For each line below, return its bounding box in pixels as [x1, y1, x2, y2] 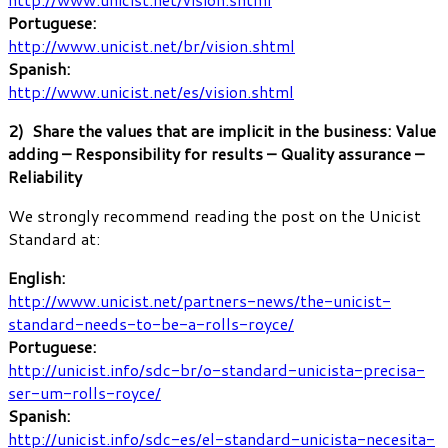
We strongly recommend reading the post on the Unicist [8, 203, 421, 227]
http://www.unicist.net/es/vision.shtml [8, 79, 294, 103]
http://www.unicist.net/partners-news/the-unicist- [8, 288, 391, 312]
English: [8, 265, 65, 289]
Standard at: [8, 226, 100, 250]
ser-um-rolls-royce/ [8, 380, 161, 404]
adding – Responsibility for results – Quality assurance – [8, 141, 424, 165]
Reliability [8, 164, 82, 188]
